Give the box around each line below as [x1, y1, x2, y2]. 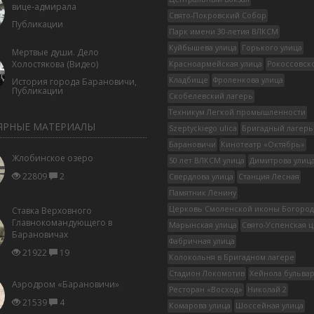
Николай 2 [247, 285, 287, 294]
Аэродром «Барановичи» [11, 278, 119, 290]
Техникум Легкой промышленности [169, 107, 306, 117]
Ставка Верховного [11, 205, 92, 217]
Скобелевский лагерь [169, 91, 253, 101]
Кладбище [169, 75, 208, 85]
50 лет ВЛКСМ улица [169, 156, 245, 165]
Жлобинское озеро [11, 152, 93, 164]
